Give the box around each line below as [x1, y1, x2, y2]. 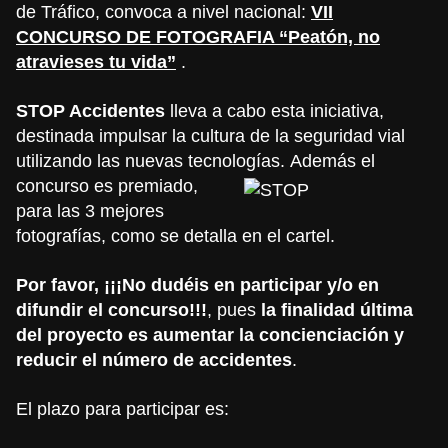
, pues [207, 299, 261, 320]
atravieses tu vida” [16, 51, 176, 72]
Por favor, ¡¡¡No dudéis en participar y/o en [16, 274, 379, 295]
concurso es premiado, [16, 175, 198, 196]
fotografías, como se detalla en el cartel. [16, 225, 335, 246]
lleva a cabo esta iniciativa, [165, 100, 384, 121]
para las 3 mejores [16, 200, 164, 221]
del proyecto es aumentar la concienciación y [16, 324, 404, 345]
